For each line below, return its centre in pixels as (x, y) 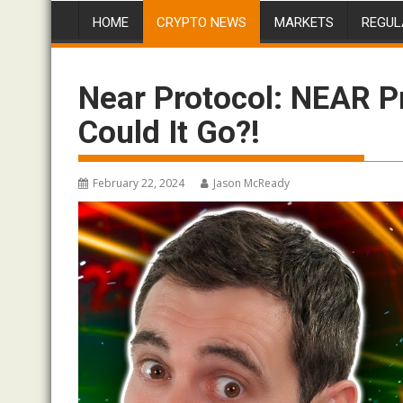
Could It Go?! (169, 133)
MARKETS (304, 22)
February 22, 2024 (139, 183)
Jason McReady (251, 183)
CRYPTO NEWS (201, 22)
